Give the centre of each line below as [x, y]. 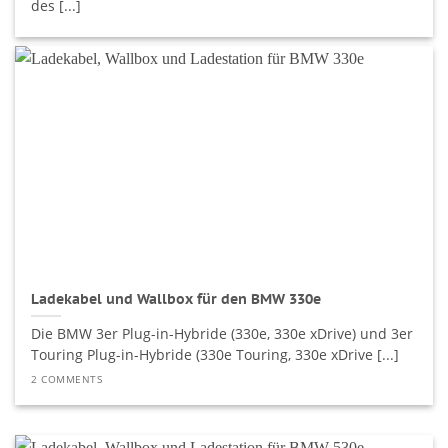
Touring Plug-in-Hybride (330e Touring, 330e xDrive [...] [215, 355]
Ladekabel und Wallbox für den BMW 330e [176, 298]
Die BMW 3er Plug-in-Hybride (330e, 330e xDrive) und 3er [222, 334]
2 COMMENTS [67, 379]
